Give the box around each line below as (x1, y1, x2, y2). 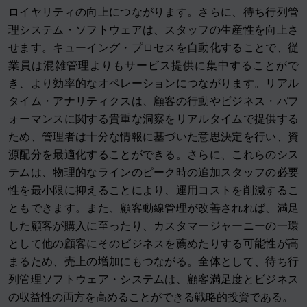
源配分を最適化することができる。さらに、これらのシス (8, 148, 299, 162)
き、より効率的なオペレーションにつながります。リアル (8, 77, 299, 90)
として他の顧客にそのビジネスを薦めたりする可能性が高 (8, 237, 299, 251)
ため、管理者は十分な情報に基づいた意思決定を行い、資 (8, 130, 299, 144)
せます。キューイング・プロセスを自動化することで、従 (8, 41, 299, 55)
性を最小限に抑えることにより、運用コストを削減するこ (8, 184, 299, 197)
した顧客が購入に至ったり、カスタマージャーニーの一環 (8, 219, 299, 233)
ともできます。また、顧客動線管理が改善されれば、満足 (8, 201, 299, 215)
